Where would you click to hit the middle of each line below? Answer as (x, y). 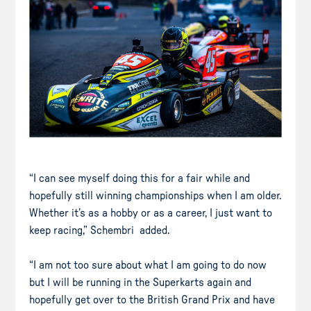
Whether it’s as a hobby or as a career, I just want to (151, 213)
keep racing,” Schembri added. (100, 230)
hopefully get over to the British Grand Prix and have (152, 300)
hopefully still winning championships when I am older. (155, 195)
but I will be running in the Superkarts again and (141, 282)
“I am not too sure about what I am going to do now (148, 265)
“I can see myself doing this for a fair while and (140, 178)
